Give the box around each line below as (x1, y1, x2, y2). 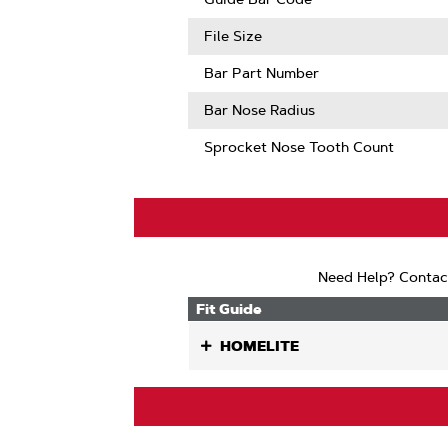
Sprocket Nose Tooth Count (204, 138, 395, 156)
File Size (204, 27, 263, 45)
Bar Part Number (204, 64, 320, 82)
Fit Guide (196, 300, 263, 318)
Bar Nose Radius (204, 101, 316, 119)
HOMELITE (220, 337, 300, 355)
